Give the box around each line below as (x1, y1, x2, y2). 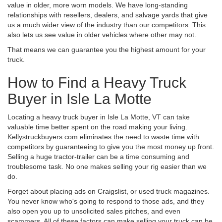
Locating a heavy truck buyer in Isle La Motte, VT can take (7, 112, 190, 121)
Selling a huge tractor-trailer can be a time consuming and (7, 152, 189, 161)
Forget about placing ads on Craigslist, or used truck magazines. (7, 187, 210, 195)
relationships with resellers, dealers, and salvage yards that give (7, 10, 208, 19)
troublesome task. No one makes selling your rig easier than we (7, 162, 207, 170)
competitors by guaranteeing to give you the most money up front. (7, 142, 214, 151)
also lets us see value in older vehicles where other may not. (7, 30, 196, 39)
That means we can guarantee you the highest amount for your (7, 45, 206, 54)
